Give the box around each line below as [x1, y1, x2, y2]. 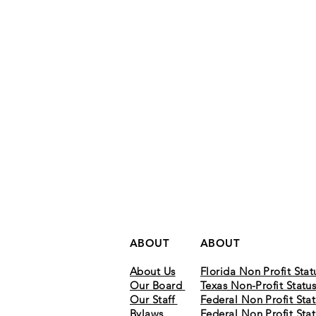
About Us [130, 265, 176, 278]
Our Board [130, 279, 186, 292]
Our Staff [130, 293, 178, 306]
